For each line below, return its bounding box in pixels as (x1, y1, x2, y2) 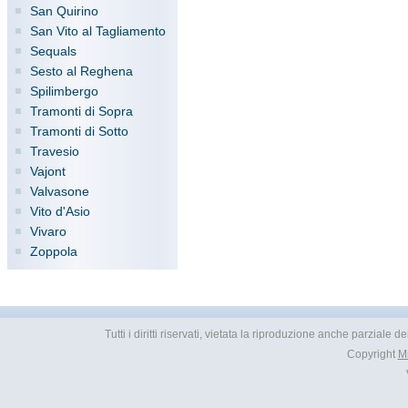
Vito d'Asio (30, 204, 90, 219)
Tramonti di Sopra (30, 104, 133, 118)
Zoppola (30, 244, 77, 259)
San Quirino (30, 4, 98, 18)
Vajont (30, 164, 66, 178)
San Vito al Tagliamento (30, 24, 166, 38)
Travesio (30, 144, 79, 158)
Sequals (30, 44, 76, 58)
